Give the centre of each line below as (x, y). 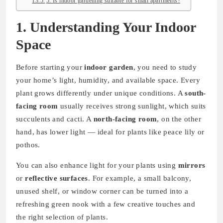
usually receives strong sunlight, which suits (132, 106)
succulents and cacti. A (55, 119)
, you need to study (165, 67)
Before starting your (50, 67)
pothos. (28, 145)
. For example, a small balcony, (140, 178)
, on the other (179, 119)
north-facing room (125, 119)
